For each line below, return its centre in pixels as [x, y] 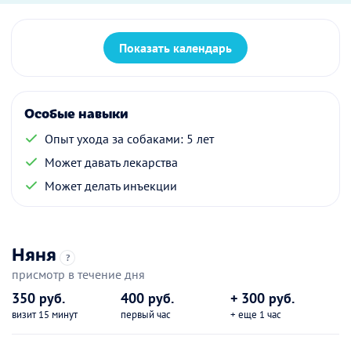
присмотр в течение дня [78, 275]
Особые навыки [76, 113]
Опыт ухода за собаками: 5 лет [129, 139]
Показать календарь [175, 48]
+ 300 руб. [262, 299]
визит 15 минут [45, 315]
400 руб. [148, 299]
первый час [146, 315]
